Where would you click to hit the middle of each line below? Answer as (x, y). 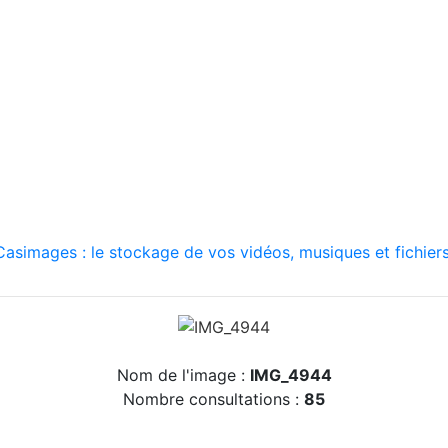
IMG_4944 (290, 374)
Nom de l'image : (183, 374)
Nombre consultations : (213, 398)
